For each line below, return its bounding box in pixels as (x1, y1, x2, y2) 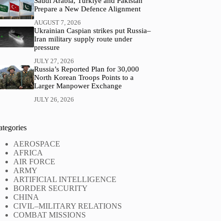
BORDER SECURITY (13, 184, 88, 192)
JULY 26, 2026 (34, 95, 74, 103)
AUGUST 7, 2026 (34, 19, 81, 27)
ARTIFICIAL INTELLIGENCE (13, 175, 117, 184)
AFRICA (13, 148, 43, 157)
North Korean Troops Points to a (34, 73, 134, 81)
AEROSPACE (13, 139, 61, 148)
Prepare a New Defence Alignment (34, 5, 141, 13)
